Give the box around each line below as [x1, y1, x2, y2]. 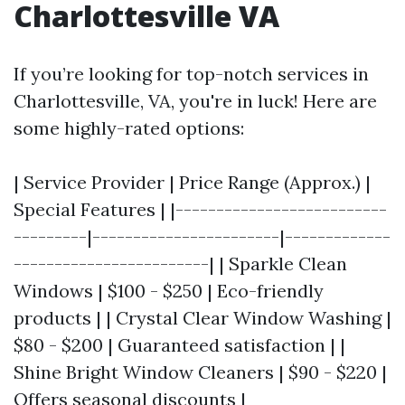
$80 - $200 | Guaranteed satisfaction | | [14, 334, 345, 356]
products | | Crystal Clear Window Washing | [14, 306, 391, 329]
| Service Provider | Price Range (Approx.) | [14, 171, 371, 193]
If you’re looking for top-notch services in [14, 62, 369, 85]
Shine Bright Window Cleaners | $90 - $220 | [14, 361, 387, 383]
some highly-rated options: [14, 117, 244, 139]
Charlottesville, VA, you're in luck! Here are [14, 89, 377, 112]
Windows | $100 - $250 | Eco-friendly [14, 279, 324, 302]
